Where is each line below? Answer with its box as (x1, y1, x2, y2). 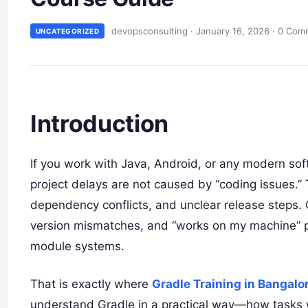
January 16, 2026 (196, 25, 270, 36)
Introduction (30, 109, 168, 138)
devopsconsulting (111, 25, 188, 36)
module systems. (30, 239, 124, 253)
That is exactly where (30, 276, 152, 291)
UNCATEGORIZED (36, 27, 100, 35)
